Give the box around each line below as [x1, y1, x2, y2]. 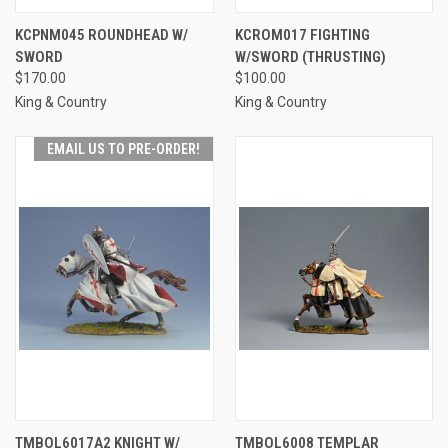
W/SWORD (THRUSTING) [234, 47, 386, 66]
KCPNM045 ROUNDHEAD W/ [15, 25, 188, 44]
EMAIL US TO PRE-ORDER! [46, 140, 200, 157]
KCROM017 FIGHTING [234, 25, 370, 44]
